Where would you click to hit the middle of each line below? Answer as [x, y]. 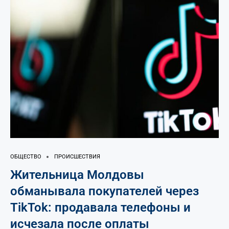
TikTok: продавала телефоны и [100, 208]
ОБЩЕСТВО [26, 157]
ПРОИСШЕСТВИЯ [77, 157]
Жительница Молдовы [77, 175]
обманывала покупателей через [105, 191]
